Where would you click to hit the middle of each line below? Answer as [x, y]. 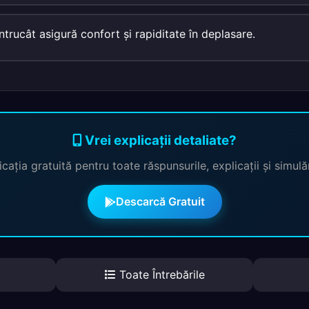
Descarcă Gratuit [160, 201]
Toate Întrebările [160, 275]
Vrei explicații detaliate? [159, 140]
